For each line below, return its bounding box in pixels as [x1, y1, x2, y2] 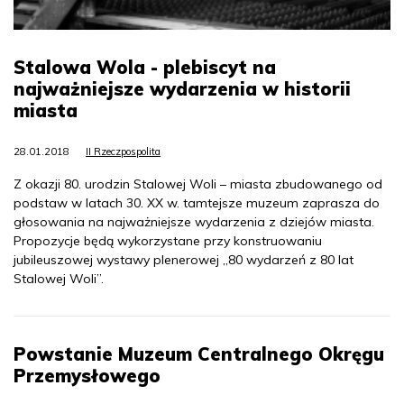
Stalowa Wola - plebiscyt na [14, 56, 276, 79]
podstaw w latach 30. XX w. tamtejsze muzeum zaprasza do [14, 195, 380, 212]
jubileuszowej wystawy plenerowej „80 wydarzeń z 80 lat [14, 252, 353, 269]
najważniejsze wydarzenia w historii [14, 78, 351, 101]
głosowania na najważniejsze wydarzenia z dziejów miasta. [14, 214, 374, 231]
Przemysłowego [14, 364, 161, 388]
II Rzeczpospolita [86, 145, 161, 159]
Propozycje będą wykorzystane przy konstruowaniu [14, 233, 322, 250]
